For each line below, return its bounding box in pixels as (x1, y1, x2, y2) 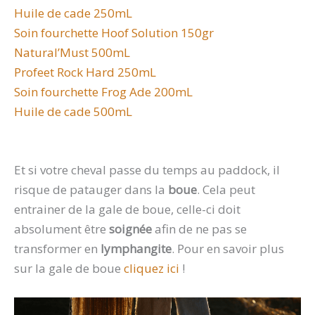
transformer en (14, 240, 101, 257)
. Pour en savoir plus (172, 240, 284, 257)
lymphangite (101, 240, 172, 257)
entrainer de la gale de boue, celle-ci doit (14, 200, 240, 217)
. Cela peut (197, 181, 255, 198)
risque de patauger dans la (14, 181, 168, 198)
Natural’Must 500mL (14, 44, 130, 60)
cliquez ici (124, 259, 179, 276)
